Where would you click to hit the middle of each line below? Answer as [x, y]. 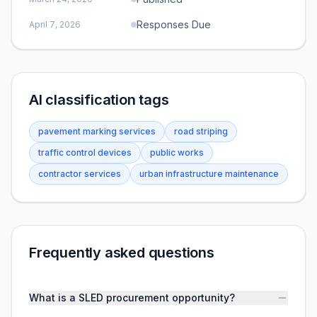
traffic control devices [85, 152]
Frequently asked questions [122, 253]
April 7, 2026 [55, 24]
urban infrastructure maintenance [209, 174]
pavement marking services [97, 131]
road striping [201, 131]
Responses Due [174, 24]
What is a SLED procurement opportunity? [132, 298]
